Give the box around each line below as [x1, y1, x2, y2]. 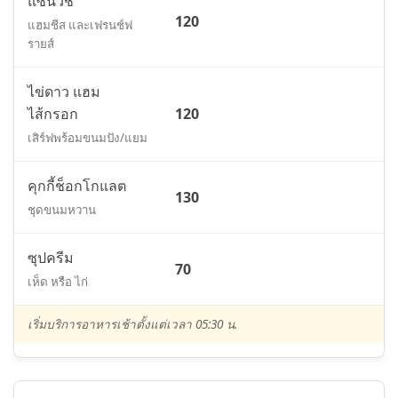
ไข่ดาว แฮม [28, 82, 100, 102]
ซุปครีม [28, 248, 74, 268]
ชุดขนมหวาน [28, 202, 96, 219]
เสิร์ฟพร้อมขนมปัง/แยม [28, 130, 147, 147]
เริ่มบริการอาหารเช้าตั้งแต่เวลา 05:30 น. [28, 315, 237, 333]
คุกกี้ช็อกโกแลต [28, 176, 126, 196]
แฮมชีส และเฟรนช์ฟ [28, 17, 132, 34]
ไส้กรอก [28, 104, 78, 124]
